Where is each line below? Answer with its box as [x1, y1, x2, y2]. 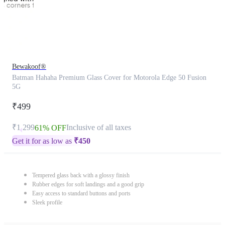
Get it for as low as [12, 137, 74, 145]
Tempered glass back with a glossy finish [32, 172, 130, 179]
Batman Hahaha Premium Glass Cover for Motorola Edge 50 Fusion [12, 74, 206, 81]
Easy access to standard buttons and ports [32, 190, 131, 197]
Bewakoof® [12, 63, 46, 70]
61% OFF [35, 124, 66, 132]
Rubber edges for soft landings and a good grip [32, 181, 144, 188]
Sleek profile [32, 199, 62, 206]
